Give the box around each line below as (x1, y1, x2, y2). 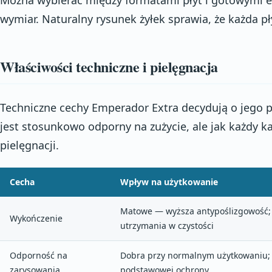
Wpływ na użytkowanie (120, 175, 218, 188)
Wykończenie (10, 212, 63, 224)
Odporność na (10, 249, 67, 261)
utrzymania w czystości (120, 219, 214, 231)
